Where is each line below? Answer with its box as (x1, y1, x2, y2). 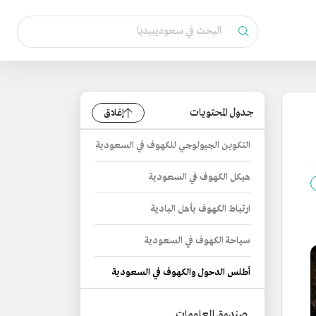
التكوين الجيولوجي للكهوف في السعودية (96, 140, 250, 152)
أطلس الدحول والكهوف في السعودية (112, 267, 250, 279)
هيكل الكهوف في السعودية (149, 171, 250, 183)
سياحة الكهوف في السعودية (145, 235, 250, 247)
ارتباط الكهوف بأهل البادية (151, 203, 250, 215)
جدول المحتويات (190, 106, 253, 120)
